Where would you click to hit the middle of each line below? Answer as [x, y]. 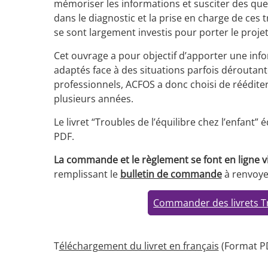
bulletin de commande [171, 174]
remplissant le [86, 174]
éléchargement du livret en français [139, 246]
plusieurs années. [93, 99]
